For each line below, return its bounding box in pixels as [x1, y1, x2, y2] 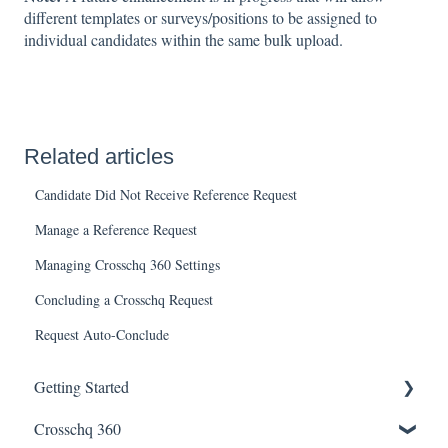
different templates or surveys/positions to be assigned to [24, 7, 377, 29]
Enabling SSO [56, 418, 147, 440]
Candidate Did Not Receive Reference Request [35, 184, 298, 204]
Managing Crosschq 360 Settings [35, 254, 221, 274]
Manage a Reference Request [35, 219, 198, 239]
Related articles [24, 143, 174, 169]
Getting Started [34, 376, 129, 398]
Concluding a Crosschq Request [35, 289, 214, 309]
